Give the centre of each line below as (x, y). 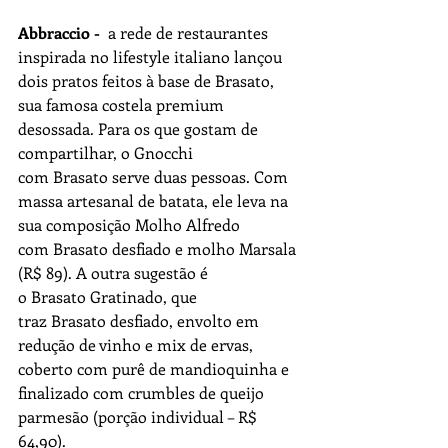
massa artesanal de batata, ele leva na (155, 200)
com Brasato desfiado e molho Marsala (159, 248)
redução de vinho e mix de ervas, (137, 344)
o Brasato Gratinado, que (109, 296)
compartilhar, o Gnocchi (107, 152)
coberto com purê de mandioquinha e (155, 368)
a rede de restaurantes (188, 32)
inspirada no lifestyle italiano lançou (152, 56)
